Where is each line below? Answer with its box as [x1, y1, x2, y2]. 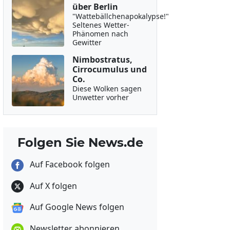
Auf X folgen [28, 180, 77, 191]
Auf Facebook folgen [28, 159, 110, 170]
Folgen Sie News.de [17, 135, 143, 150]
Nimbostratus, [72, 54, 132, 65]
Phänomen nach [72, 29, 128, 39]
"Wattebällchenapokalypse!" [72, 11, 169, 21]
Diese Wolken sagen [72, 84, 142, 93]
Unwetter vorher [72, 92, 129, 102]
